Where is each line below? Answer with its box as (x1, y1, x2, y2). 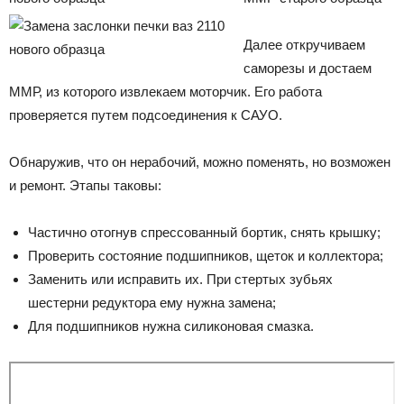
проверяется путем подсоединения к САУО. (9, 107, 282, 124)
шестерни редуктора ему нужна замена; (28, 295, 276, 311)
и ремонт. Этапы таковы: (9, 178, 161, 194)
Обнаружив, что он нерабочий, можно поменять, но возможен (9, 154, 390, 170)
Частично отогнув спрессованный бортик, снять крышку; (28, 225, 381, 241)
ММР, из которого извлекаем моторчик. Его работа (9, 84, 322, 100)
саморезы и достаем (243, 60, 372, 77)
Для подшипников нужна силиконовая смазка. (28, 318, 314, 335)
